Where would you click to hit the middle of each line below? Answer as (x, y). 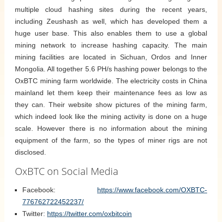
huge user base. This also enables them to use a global (111, 33)
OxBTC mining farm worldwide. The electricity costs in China (111, 81)
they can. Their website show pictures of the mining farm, (111, 104)
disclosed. (30, 152)
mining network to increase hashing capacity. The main (111, 45)
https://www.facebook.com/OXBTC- (152, 190)
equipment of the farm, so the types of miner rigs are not (111, 140)
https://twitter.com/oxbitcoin (89, 213)
